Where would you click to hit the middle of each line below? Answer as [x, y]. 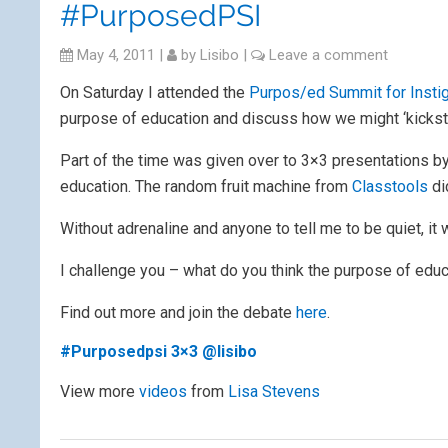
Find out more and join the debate [178, 312]
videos [163, 391]
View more [99, 391]
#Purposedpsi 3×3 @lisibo [158, 351]
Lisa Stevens [274, 391]
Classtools [390, 186]
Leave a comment [328, 55]
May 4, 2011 [114, 55]
